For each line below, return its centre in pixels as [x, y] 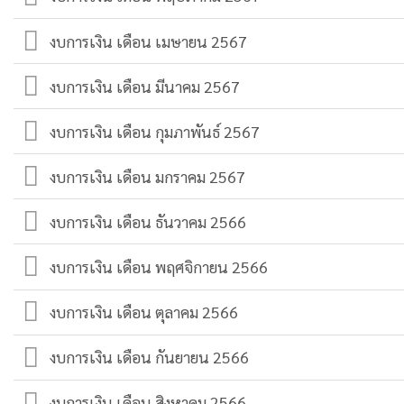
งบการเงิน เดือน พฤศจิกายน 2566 [159, 266]
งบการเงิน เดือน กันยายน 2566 [150, 357]
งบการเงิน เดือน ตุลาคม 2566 [144, 312]
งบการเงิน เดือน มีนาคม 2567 [145, 86]
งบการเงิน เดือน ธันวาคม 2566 [148, 221]
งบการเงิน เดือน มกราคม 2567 [148, 176]
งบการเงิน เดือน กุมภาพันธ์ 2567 [155, 131]
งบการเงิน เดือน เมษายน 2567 [149, 41]
